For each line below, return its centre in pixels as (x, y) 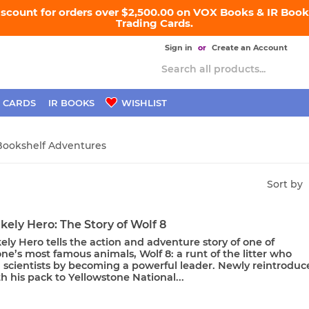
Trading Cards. (154, 23)
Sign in (179, 48)
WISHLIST (143, 103)
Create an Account (250, 48)
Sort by (285, 184)
